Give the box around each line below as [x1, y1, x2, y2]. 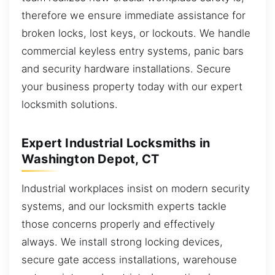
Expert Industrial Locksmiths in [21, 136, 211, 151]
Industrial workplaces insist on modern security [21, 182, 250, 195]
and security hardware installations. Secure [21, 63, 231, 76]
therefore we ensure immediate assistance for [21, 9, 246, 22]
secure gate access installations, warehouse [21, 254, 237, 266]
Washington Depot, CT [21, 152, 159, 167]
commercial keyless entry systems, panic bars [21, 45, 244, 58]
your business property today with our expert [21, 80, 242, 93]
